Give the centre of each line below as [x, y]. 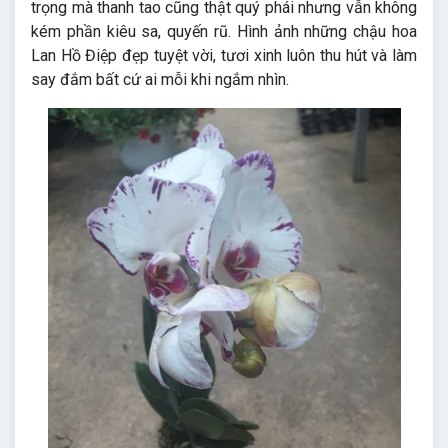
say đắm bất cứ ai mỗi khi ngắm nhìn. [160, 80]
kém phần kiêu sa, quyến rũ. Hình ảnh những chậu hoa [224, 32]
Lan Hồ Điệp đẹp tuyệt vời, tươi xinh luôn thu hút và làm [224, 56]
